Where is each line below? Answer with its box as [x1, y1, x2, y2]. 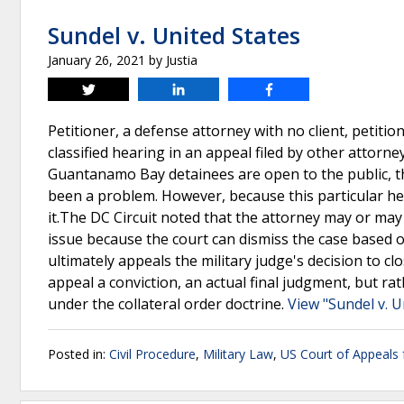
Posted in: [48, 345, 109, 363]
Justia [166, 51, 197, 69]
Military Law [203, 345, 273, 363]
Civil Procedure [109, 345, 196, 363]
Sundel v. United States [48, 20, 300, 50]
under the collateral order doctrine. [48, 294, 288, 314]
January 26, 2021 [48, 51, 145, 69]
